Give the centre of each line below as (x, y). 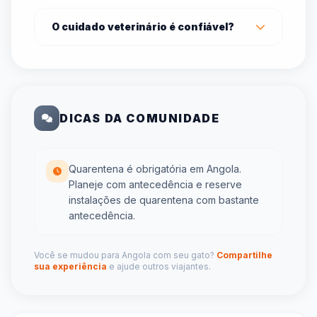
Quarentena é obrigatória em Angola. (155, 168)
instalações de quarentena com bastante (164, 200)
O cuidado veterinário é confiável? (143, 26)
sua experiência (70, 266)
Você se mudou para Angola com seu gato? (125, 255)
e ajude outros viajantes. (159, 266)
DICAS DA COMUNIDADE (140, 118)
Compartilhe (244, 255)
